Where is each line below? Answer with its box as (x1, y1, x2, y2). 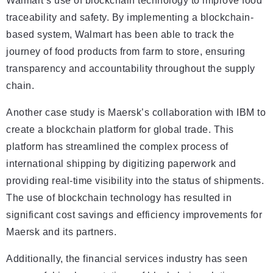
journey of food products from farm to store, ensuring (6, 46, 246, 57)
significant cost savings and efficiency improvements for (6, 210, 262, 221)
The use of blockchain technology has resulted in (6, 193, 232, 204)
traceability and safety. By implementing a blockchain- (6, 12, 253, 23)
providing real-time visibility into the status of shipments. (6, 175, 264, 186)
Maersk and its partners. (6, 227, 116, 238)
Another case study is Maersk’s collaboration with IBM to (6, 107, 266, 118)
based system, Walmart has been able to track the (6, 29, 234, 40)
